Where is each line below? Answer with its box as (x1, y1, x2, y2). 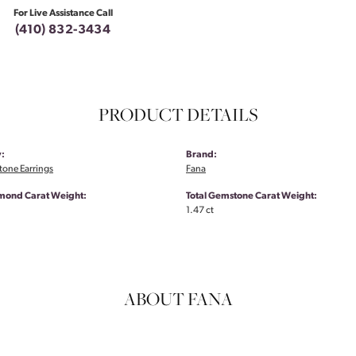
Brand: (186, 150, 217, 161)
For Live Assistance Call (13, 9, 113, 19)
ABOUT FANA (123, 286, 233, 312)
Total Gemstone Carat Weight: (186, 192, 317, 202)
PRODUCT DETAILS (98, 102, 258, 128)
